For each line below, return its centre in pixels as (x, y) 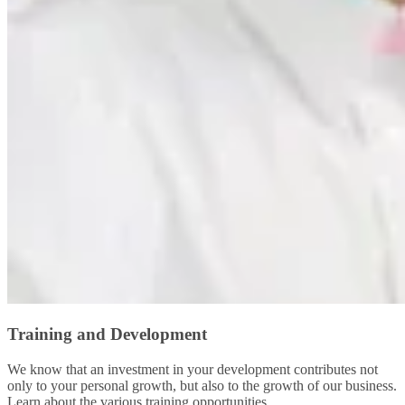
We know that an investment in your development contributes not (193, 369)
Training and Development (107, 334)
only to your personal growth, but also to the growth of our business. (202, 385)
